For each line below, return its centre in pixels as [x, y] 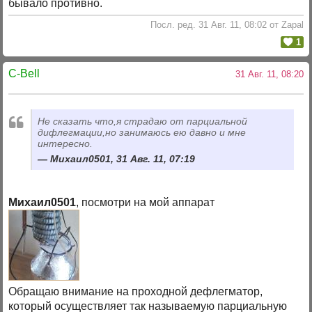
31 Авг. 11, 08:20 [266, 75]
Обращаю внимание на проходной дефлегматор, [136, 291]
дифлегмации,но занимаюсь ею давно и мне [142, 132]
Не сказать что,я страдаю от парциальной [143, 121]
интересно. [65, 143]
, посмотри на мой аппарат [146, 202]
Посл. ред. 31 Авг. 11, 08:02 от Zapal [227, 25]
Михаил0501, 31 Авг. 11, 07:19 [123, 158]
